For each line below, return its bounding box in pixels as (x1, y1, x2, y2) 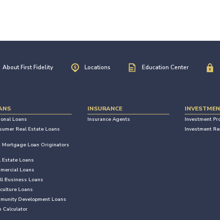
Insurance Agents (87, 116, 130, 123)
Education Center (142, 63, 189, 71)
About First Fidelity (2, 63, 53, 71)
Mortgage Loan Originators (2, 141, 70, 149)
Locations (84, 63, 110, 71)
